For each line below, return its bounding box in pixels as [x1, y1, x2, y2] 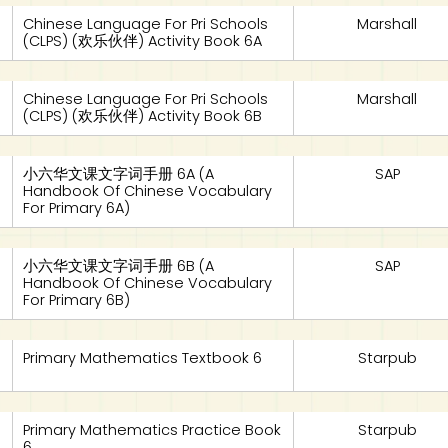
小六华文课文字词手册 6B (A [23, 256, 215, 276]
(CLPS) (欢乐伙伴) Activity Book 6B [23, 106, 263, 126]
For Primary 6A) [23, 198, 131, 218]
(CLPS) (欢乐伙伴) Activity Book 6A [23, 31, 263, 51]
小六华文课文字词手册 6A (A [23, 164, 215, 184]
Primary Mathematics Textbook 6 [23, 348, 263, 368]
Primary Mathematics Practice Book [23, 420, 282, 440]
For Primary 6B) [23, 290, 131, 310]
